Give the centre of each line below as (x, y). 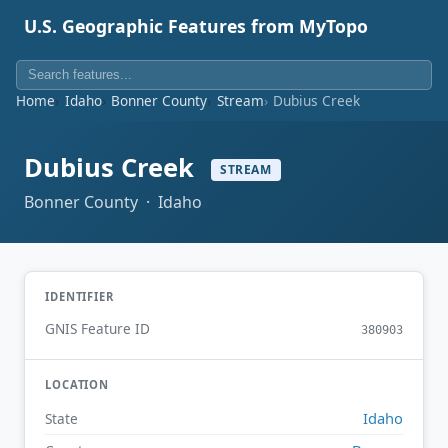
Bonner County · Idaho (113, 201)
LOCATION (77, 385)
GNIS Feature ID (97, 329)
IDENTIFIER (79, 296)
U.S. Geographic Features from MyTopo (196, 26)
